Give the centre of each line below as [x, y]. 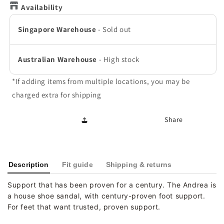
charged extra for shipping [57, 94]
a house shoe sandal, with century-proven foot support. [106, 195]
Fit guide [77, 164]
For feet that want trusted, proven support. [84, 206]
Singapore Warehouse [57, 29]
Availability [42, 7]
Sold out [117, 29]
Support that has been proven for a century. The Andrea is [112, 184]
